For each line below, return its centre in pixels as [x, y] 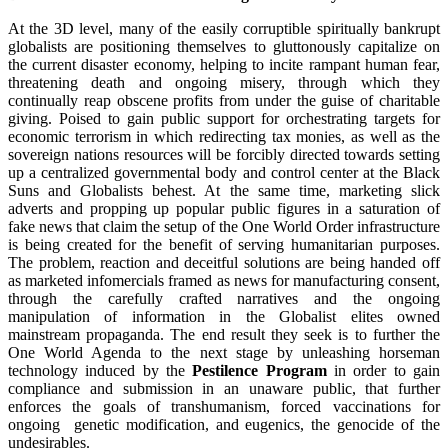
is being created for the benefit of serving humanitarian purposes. [224, 244]
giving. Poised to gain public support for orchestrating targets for [224, 118]
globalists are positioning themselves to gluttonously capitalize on [224, 46]
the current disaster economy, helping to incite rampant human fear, [224, 64]
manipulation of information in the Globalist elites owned [224, 316]
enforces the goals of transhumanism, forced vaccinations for [224, 406]
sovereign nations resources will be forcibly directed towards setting [224, 154]
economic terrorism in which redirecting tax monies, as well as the [224, 136]
